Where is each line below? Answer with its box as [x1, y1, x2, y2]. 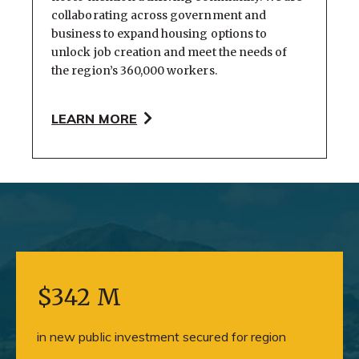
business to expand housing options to [51, 26, 268, 41]
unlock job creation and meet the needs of [51, 44, 288, 59]
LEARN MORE [51, 111, 138, 127]
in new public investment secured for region [37, 328, 287, 345]
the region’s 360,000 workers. [51, 63, 217, 78]
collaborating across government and [51, 7, 266, 22]
